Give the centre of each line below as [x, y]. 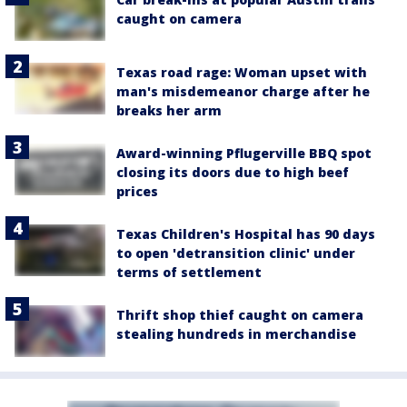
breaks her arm [169, 111]
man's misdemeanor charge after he [243, 92]
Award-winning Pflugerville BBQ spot [244, 154]
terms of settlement [189, 273]
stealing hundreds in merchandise [236, 334]
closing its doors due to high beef [233, 173]
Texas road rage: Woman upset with [242, 73]
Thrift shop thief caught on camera [240, 315]
